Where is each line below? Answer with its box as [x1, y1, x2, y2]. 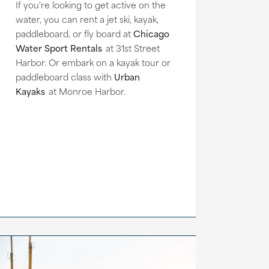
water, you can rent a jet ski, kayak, [15, 11, 159, 26]
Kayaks [15, 83, 45, 98]
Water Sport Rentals [15, 40, 102, 55]
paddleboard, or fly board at [15, 26, 133, 40]
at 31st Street [103, 40, 160, 55]
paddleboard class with [15, 69, 114, 83]
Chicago [133, 26, 169, 40]
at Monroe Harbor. [46, 83, 125, 98]
